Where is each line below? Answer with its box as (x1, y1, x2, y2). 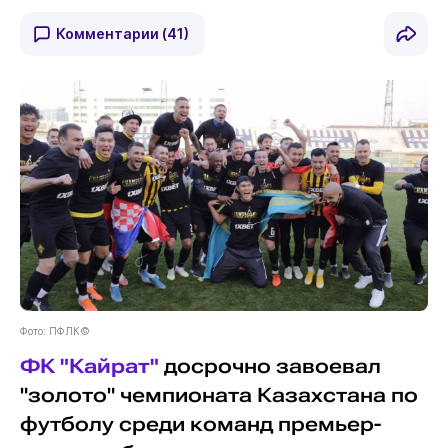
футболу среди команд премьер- (19, 412, 381, 436)
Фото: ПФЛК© (19, 324, 90, 337)
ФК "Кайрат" (19, 354, 159, 378)
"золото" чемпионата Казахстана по (19, 383, 418, 407)
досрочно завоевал (158, 354, 381, 378)
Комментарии (55, 25, 162, 43)
